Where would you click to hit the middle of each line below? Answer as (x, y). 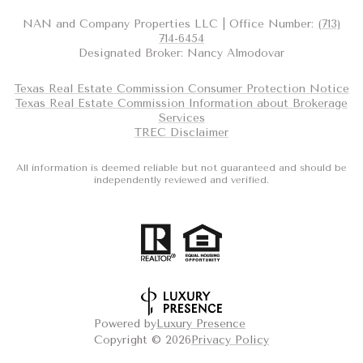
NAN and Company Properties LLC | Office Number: (170, 23)
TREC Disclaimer (181, 133)
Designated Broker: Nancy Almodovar (181, 53)
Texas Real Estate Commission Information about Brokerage (181, 104)
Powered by (125, 324)
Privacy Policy (230, 340)
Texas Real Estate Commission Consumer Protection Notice (181, 89)
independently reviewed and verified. (181, 180)
